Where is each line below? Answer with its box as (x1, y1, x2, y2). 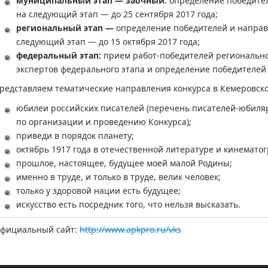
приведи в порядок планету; (16, 130, 134, 142)
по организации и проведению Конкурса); (16, 116, 191, 128)
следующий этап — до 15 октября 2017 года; (16, 35, 200, 47)
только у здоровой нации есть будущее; (16, 185, 181, 197)
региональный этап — (16, 22, 114, 33)
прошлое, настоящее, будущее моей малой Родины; (16, 157, 232, 169)
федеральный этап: (16, 49, 101, 61)
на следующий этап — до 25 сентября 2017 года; (16, 8, 218, 20)
